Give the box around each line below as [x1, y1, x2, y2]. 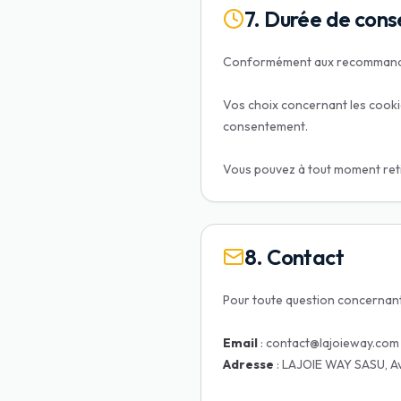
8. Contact [244, 243, 344, 270]
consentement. [223, 118, 308, 134]
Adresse [223, 356, 274, 372]
